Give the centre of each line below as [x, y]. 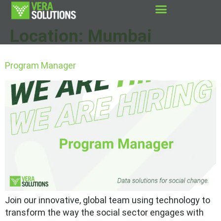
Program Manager [40, 66]
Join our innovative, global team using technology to [108, 200]
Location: [49, 37]
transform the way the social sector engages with [104, 213]
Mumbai [120, 37]
